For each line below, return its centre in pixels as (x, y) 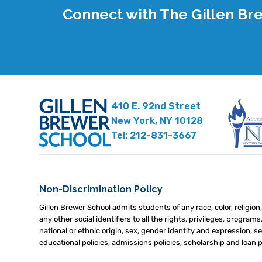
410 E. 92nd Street (156, 106)
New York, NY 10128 (157, 121)
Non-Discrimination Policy (101, 189)
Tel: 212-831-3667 (154, 135)
